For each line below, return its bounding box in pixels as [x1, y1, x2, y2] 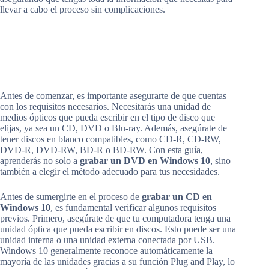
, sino [210, 155, 231, 166]
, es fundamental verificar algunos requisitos [50, 202, 216, 213]
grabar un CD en [142, 191, 212, 202]
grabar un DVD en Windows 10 [80, 155, 210, 166]
